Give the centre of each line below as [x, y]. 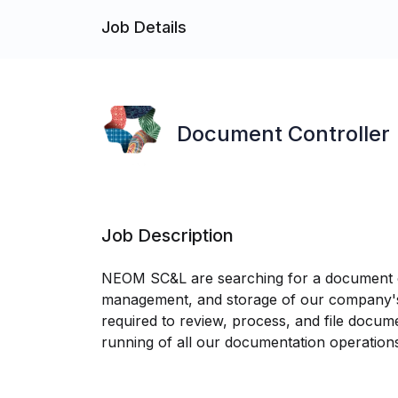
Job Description [167, 235]
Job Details [144, 27]
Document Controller [283, 134]
